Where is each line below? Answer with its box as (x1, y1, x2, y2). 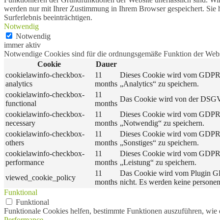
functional (5, 99, 36, 108)
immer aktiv (4, 40, 41, 49)
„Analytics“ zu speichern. (120, 79, 199, 88)
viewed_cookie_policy (5, 173, 76, 182)
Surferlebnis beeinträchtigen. (4, 13, 92, 22)
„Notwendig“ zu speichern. (120, 118, 204, 127)
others (5, 138, 24, 147)
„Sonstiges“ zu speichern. (120, 138, 199, 147)
